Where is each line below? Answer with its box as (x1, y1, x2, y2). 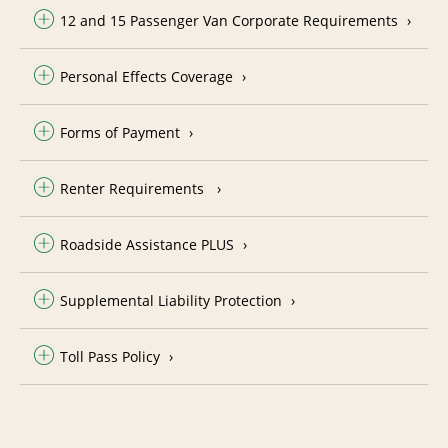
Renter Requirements (60, 178, 208, 198)
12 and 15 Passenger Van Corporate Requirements (60, 10, 398, 30)
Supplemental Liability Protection (60, 290, 282, 310)
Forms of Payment (60, 122, 180, 142)
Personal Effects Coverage (60, 66, 233, 86)
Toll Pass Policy (60, 346, 160, 366)
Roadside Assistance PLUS (60, 234, 234, 254)
